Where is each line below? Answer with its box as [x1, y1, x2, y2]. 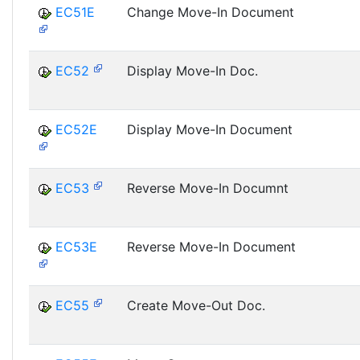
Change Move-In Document [127, 4, 294, 20]
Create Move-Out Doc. [127, 297, 265, 313]
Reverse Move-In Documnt [127, 180, 288, 196]
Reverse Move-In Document [127, 239, 296, 255]
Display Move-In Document [127, 121, 292, 137]
